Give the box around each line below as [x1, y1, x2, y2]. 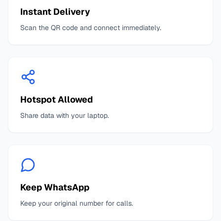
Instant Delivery [20, 6, 90, 17]
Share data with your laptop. [20, 111, 109, 120]
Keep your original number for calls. [20, 199, 133, 208]
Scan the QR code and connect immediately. [20, 23, 161, 32]
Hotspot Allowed [20, 94, 93, 105]
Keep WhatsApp [20, 182, 89, 193]
